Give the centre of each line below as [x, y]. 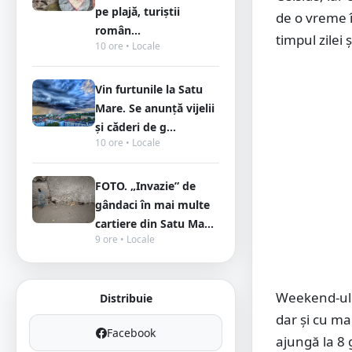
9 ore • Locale [125, 239]
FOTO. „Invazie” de [145, 186]
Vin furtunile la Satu [149, 89]
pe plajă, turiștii [137, 11]
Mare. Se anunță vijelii [155, 108]
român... [118, 30]
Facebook [131, 333]
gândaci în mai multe [152, 205]
